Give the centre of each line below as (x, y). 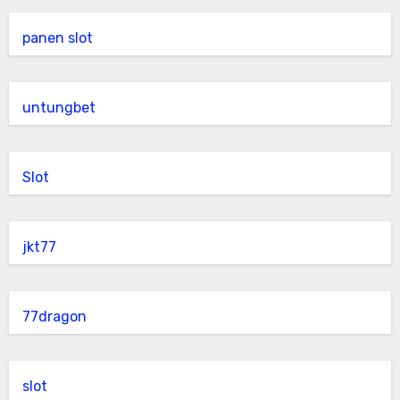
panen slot (57, 38)
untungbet (58, 108)
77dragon (54, 317)
